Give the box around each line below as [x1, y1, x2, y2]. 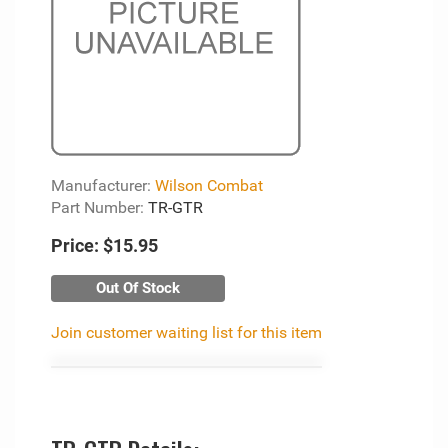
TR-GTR [148, 198, 203, 217]
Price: [51, 236, 99, 256]
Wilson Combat [155, 176, 263, 195]
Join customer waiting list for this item [51, 323, 322, 342]
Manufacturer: [51, 176, 155, 195]
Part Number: [51, 198, 148, 217]
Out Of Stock [96, 279, 180, 297]
